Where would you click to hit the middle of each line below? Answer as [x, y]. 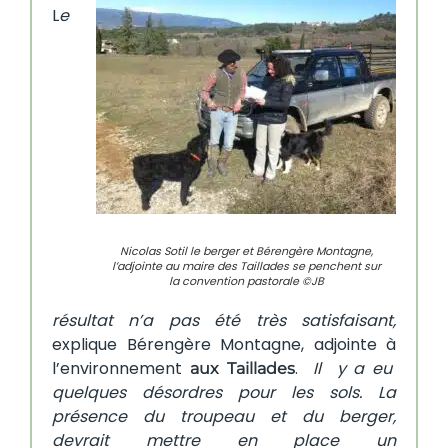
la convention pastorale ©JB [246, 281]
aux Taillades [242, 369]
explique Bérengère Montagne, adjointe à [224, 345]
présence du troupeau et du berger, [224, 417]
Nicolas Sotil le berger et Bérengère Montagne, [246, 251]
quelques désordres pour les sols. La [224, 393]
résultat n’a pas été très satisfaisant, [224, 321]
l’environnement [121, 369]
